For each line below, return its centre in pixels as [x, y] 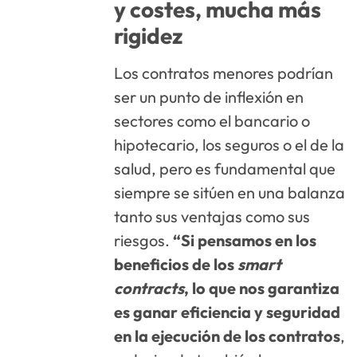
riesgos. [144, 240]
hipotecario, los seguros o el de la [229, 144]
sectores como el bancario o [212, 120]
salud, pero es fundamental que [225, 168]
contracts [149, 288]
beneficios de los [176, 264]
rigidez [149, 35]
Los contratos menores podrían [224, 73]
